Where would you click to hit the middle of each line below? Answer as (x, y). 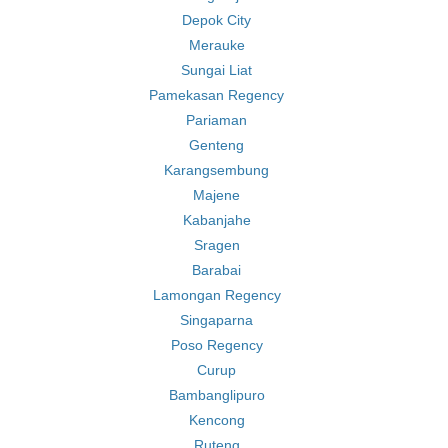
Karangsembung (216, 170)
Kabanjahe (216, 220)
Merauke (216, 45)
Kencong (216, 420)
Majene (216, 195)
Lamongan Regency (216, 295)
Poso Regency (216, 345)
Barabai (216, 270)
